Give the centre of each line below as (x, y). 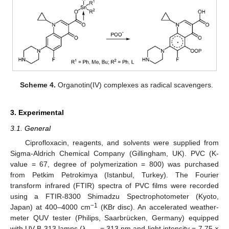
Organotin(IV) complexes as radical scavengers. (135, 85)
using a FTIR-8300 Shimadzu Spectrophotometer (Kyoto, (114, 196)
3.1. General (30, 128)
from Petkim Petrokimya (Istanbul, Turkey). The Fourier (114, 175)
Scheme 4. (38, 85)
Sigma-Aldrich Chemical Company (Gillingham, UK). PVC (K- (114, 153)
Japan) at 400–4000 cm (50, 207)
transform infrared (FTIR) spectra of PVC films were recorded (114, 185)
